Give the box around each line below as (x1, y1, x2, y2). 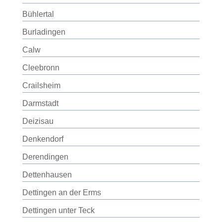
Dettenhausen (22, 170, 72, 179)
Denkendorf (22, 135, 63, 143)
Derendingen (22, 153, 68, 161)
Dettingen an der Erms (22, 188, 101, 197)
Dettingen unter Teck (22, 206, 95, 215)
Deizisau (22, 117, 54, 125)
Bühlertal (22, 10, 54, 18)
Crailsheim (22, 81, 60, 90)
